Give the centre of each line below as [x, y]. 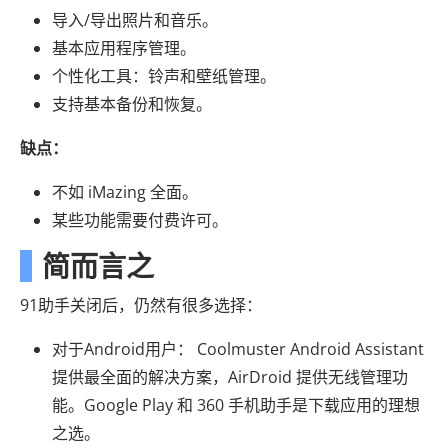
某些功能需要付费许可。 [140, 219]
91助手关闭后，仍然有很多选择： [141, 304]
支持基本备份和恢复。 [132, 103]
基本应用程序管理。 [124, 47]
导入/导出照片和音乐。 [135, 19]
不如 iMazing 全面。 [125, 191]
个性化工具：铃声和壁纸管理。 [164, 75]
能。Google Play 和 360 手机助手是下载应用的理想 [236, 404]
